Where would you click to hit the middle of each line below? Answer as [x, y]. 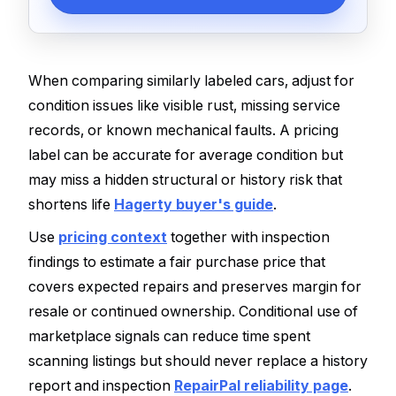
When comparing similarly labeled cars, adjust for [191, 80]
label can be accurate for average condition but [186, 154]
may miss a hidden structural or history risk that [185, 179]
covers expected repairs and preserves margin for [195, 287]
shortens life [71, 204]
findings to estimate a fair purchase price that [177, 262]
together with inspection [248, 237]
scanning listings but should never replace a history [198, 361]
